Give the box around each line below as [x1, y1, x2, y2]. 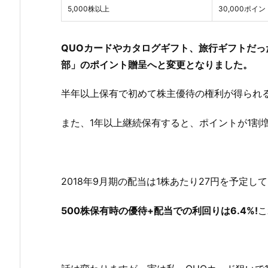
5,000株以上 [68, 4, 109, 13]
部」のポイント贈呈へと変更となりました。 [61, 58, 252, 71]
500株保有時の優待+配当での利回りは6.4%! [61, 204, 258, 217]
